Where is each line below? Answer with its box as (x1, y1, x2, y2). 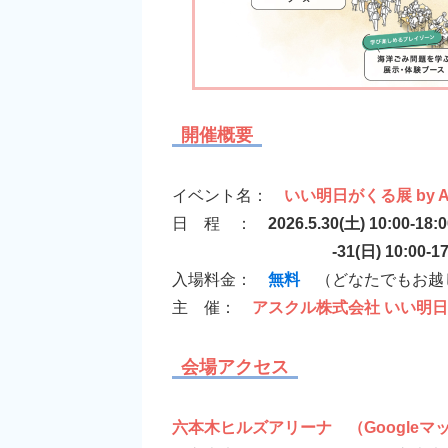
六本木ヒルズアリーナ (172, 418, 332, 436)
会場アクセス (180, 356, 289, 377)
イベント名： (172, 186, 284, 204)
